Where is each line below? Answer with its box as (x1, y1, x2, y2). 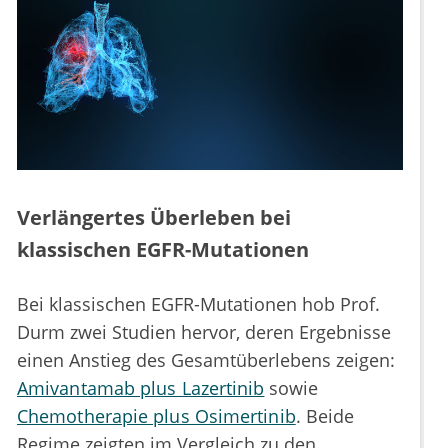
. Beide (295, 404, 354, 429)
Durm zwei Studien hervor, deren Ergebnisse (17, 320, 391, 345)
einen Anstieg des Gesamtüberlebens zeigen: (17, 348, 395, 373)
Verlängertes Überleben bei (17, 204, 291, 232)
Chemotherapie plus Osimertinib (17, 404, 296, 429)
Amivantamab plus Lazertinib (17, 376, 265, 401)
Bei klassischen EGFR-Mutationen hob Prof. (17, 292, 380, 317)
